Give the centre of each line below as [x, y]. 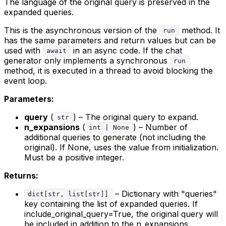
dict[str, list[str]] [68, 194]
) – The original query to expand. [135, 117]
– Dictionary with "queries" [164, 193]
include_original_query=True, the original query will [121, 214]
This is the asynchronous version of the [82, 30]
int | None [109, 128]
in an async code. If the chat [126, 50]
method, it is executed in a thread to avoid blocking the [108, 70]
